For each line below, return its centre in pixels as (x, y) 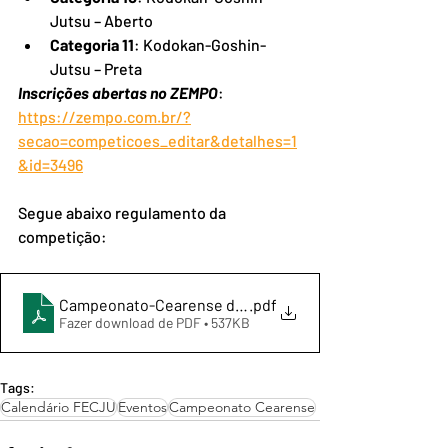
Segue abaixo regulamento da (123, 212)
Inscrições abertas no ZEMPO (118, 92)
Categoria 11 (92, 44)
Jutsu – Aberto (101, 20)
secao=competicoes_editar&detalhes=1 (157, 140)
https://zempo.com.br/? (104, 116)
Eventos (142, 407)
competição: (62, 236)
